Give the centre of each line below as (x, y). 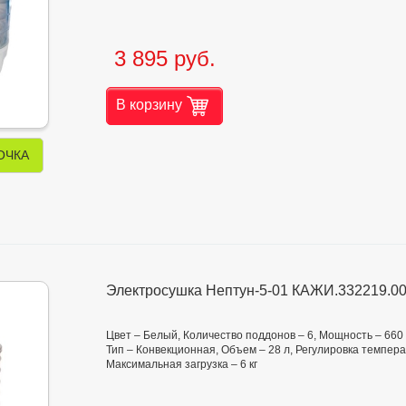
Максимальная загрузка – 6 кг (182, 365)
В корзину (149, 104)
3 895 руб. (164, 58)
